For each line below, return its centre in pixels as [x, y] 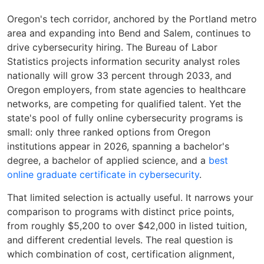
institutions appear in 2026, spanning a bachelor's [118, 146]
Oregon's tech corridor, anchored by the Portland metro [132, 19]
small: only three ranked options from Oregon [109, 132]
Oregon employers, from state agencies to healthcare [126, 90]
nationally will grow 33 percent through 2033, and [119, 76]
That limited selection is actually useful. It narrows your [130, 197]
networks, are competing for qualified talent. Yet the [124, 104]
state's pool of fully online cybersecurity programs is [125, 118]
